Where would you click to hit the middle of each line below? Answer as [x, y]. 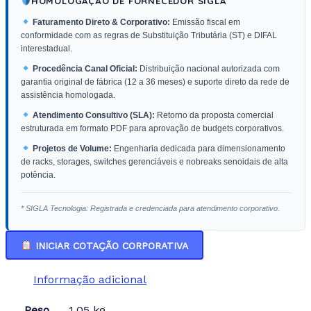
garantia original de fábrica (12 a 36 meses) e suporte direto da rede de [155, 82]
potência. [38, 175]
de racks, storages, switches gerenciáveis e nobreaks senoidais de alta [154, 161]
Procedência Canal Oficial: [85, 68]
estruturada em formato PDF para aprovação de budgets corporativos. [152, 128]
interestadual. [47, 48]
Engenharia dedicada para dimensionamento [198, 148]
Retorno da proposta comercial [214, 115]
